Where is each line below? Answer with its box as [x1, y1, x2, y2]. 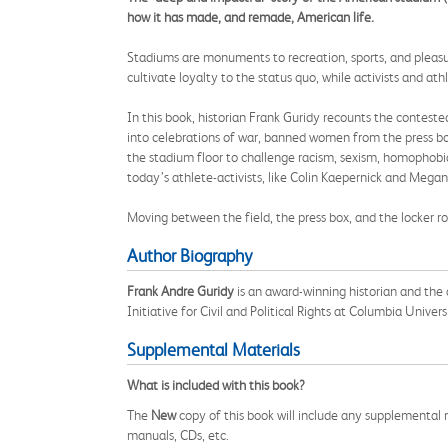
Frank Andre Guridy [127, 283, 234, 299]
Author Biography [127, 246, 252, 266]
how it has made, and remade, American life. [127, 9, 374, 25]
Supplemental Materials [127, 340, 300, 360]
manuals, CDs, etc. [127, 427, 229, 443]
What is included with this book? [127, 377, 305, 393]
